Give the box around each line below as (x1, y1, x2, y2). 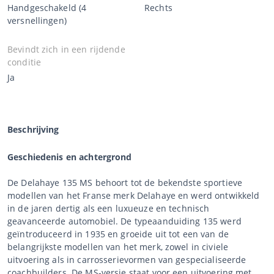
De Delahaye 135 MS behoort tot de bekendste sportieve (7, 176, 243, 188)
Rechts (144, 1, 172, 13)
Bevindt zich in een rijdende (7, 43, 125, 55)
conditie (7, 56, 42, 68)
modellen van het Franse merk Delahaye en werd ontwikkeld (7, 189, 260, 201)
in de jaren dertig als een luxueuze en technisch (7, 202, 210, 214)
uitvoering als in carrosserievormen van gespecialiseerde (7, 253, 246, 265)
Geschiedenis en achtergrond (7, 150, 132, 163)
